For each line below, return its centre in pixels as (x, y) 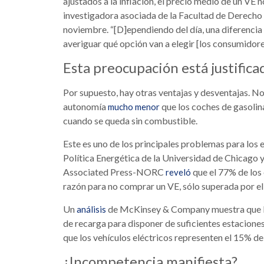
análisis (91, 209)
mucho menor (134, 107)
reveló (178, 172)
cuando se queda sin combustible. (130, 121)
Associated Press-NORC (114, 172)
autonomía (85, 107)
